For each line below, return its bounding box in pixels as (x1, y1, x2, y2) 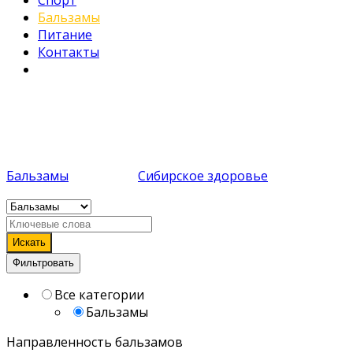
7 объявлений (6, 91, 92, 108)
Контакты (38, 43, 99, 61)
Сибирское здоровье (138, 166, 268, 184)
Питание (38, 26, 92, 43)
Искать (13, 234, 46, 250)
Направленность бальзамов (6, 333, 183, 351)
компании (69, 166, 138, 184)
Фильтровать (13, 255, 74, 270)
